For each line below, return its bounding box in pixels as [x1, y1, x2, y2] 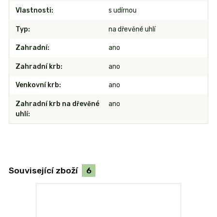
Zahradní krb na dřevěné [15, 99, 99, 108]
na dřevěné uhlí [108, 25, 155, 33]
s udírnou [108, 6, 137, 15]
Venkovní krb [15, 81, 59, 90]
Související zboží [8, 165, 80, 175]
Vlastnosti [15, 6, 51, 15]
